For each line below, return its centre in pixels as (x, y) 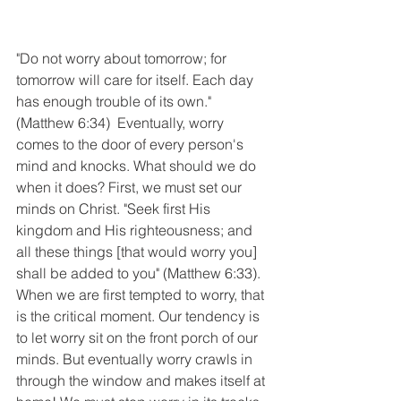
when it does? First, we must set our (131, 188)
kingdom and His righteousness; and (136, 230)
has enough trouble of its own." (115, 102)
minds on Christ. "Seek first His (115, 209)
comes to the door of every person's (132, 145)
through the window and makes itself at (142, 381)
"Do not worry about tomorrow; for (123, 59)
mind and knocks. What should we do (138, 166)
